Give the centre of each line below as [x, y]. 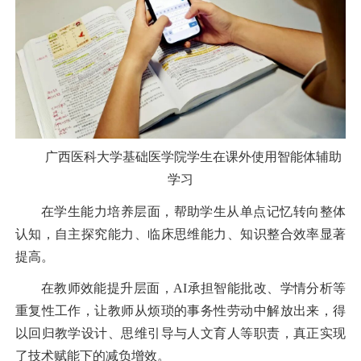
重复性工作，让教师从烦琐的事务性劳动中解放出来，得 [180, 311]
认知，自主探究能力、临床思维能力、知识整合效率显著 [180, 234]
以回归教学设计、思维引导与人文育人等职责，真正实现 [180, 334]
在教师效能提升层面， [107, 288]
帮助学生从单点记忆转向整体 [260, 211]
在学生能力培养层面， [107, 211]
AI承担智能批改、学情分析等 [260, 288]
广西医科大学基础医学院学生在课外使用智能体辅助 [193, 156]
